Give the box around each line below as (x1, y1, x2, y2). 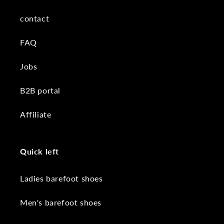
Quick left (20, 146, 59, 156)
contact (20, 13, 49, 23)
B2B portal (20, 85, 60, 95)
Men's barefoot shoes (20, 197, 101, 207)
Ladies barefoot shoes (20, 173, 103, 183)
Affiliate (20, 109, 51, 119)
